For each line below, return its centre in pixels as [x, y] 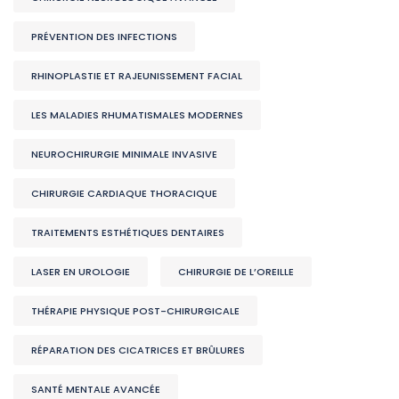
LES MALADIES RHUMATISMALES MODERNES [137, 115]
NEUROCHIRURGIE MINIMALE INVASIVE [124, 155]
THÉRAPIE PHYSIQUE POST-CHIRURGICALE [135, 311]
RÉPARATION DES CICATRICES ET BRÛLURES [138, 350]
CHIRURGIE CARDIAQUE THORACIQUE [124, 194]
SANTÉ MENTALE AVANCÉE [96, 390]
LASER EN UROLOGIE [81, 272]
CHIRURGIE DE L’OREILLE [236, 272]
